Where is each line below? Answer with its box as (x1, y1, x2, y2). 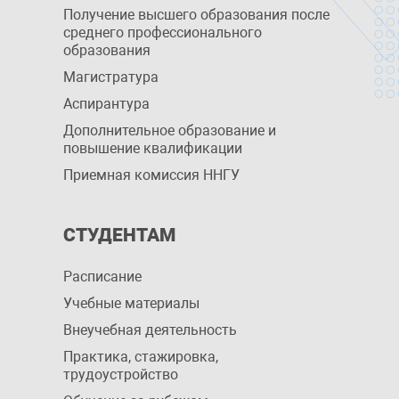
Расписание (62, 268, 142, 285)
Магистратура (62, 69, 159, 85)
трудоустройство (62, 366, 178, 383)
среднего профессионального (62, 24, 262, 41)
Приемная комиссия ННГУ (62, 167, 240, 183)
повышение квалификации (62, 140, 242, 157)
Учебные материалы (62, 295, 199, 312)
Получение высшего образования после (62, 6, 330, 23)
